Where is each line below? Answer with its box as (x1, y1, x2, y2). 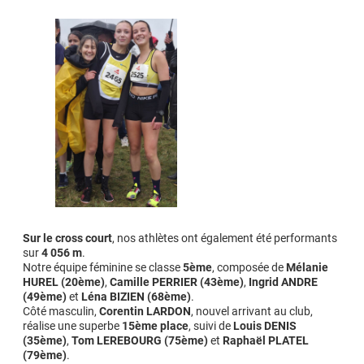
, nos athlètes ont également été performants (112, 231, 337, 245)
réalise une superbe (23, 318, 122, 332)
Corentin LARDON (99, 304, 191, 318)
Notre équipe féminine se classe (23, 260, 183, 274)
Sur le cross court (23, 231, 112, 245)
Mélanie (286, 260, 328, 274)
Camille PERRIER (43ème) (110, 275, 244, 288)
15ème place (122, 318, 188, 332)
